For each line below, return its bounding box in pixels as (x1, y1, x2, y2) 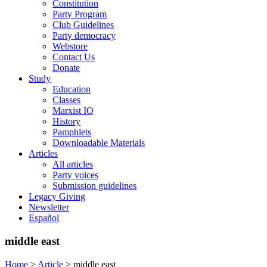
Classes (52, 95, 80, 105)
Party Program (52, 9, 107, 20)
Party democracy (52, 30, 116, 41)
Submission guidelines (52, 181, 136, 191)
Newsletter (29, 202, 69, 213)
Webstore (52, 41, 88, 52)
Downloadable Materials (52, 138, 145, 148)
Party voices (52, 170, 98, 181)
